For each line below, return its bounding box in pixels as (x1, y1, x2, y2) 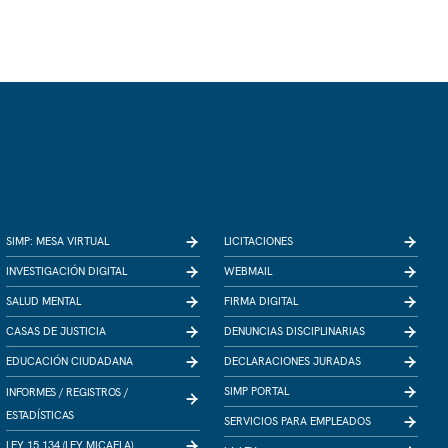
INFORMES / (6, 385, 64, 399)
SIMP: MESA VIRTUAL (6, 234, 109, 248)
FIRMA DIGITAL (224, 294, 298, 308)
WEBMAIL (224, 264, 272, 278)
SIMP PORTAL (224, 384, 289, 398)
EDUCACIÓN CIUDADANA (6, 354, 133, 368)
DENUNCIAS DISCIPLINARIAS (224, 324, 365, 338)
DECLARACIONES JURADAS (224, 354, 361, 368)
